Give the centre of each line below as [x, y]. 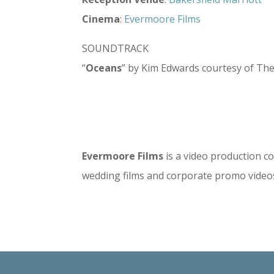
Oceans [104, 68]
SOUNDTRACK [116, 48]
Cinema [101, 19]
